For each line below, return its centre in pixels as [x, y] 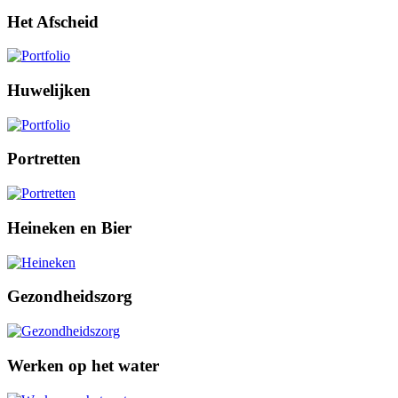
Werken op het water [83, 365]
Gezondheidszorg [70, 297]
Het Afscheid [53, 21]
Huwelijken [49, 91]
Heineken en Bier [69, 227]
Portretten [44, 159]
